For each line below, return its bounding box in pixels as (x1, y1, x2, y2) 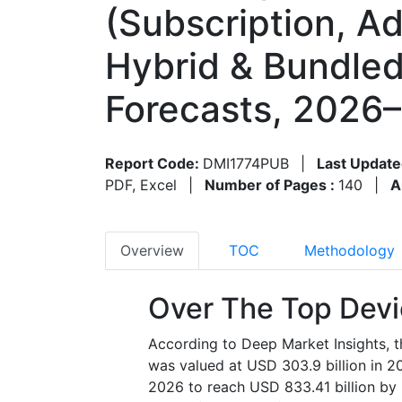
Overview (120, 240, 184, 259)
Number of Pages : (205, 175, 338, 194)
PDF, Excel (105, 175, 177, 194)
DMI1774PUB (203, 153, 289, 172)
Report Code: (105, 153, 203, 172)
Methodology (304, 240, 395, 259)
